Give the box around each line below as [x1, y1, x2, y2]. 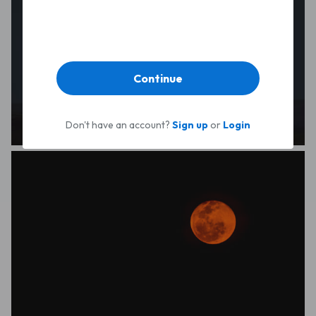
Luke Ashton [45, 133, 107, 147]
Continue [133, 71, 183, 85]
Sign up [172, 118, 208, 131]
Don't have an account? [66, 118, 172, 131]
